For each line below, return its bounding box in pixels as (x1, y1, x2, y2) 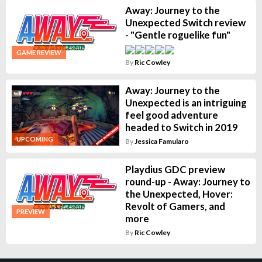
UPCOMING (16, 135, 53, 143)
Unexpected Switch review (125, 16, 246, 29)
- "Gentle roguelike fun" (125, 29, 230, 41)
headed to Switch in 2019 (125, 121, 238, 133)
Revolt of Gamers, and (125, 200, 225, 212)
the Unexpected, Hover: (125, 188, 233, 200)
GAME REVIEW (16, 48, 61, 56)
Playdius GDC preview (125, 163, 225, 175)
